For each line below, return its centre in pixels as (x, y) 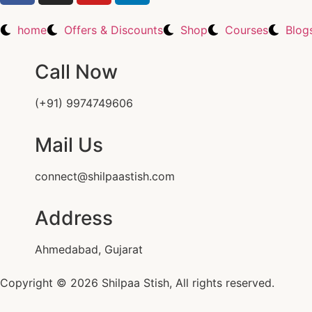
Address (74, 218)
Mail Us (69, 145)
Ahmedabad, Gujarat (89, 250)
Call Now (76, 72)
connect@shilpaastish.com (105, 177)
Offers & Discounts (114, 30)
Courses (247, 30)
